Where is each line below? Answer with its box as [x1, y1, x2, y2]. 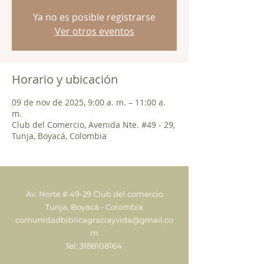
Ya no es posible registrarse [33, 11, 156, 24]
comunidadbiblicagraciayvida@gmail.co [15, 215, 173, 225]
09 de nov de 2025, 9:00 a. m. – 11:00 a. [12, 97, 166, 108]
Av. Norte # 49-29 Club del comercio [25, 189, 163, 199]
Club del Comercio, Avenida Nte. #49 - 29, [12, 119, 175, 130]
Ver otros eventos [54, 25, 134, 38]
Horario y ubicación [12, 71, 118, 87]
